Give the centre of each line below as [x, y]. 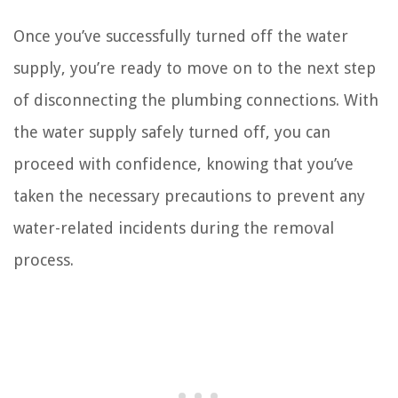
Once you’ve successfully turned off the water [181, 36]
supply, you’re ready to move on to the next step [195, 68]
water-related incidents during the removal [174, 227]
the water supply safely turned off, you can [172, 131]
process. [44, 259]
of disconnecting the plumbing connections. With [196, 99]
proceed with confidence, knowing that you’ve [183, 163]
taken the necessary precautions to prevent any [189, 195]
